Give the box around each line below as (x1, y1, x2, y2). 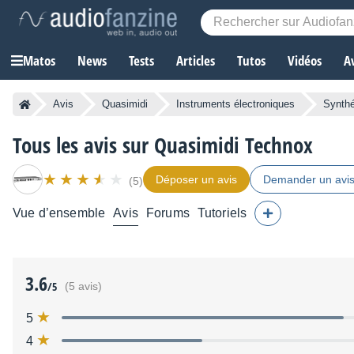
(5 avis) (65, 281, 102, 293)
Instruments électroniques (176, 98, 295, 111)
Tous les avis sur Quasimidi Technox (13, 130, 313, 160)
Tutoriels (197, 206, 247, 220)
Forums (145, 206, 190, 220)
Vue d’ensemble (13, 206, 106, 220)
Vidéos (288, 51, 322, 70)
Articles (176, 51, 215, 70)
